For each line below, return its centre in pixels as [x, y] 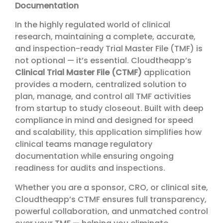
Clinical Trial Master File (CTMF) [78, 73]
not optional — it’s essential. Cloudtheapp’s [103, 61]
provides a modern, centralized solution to [101, 85]
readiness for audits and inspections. [90, 168]
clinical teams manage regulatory [84, 144]
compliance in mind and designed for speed [104, 120]
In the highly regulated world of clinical [93, 25]
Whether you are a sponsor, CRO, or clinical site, [111, 187]
